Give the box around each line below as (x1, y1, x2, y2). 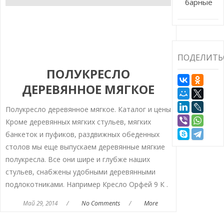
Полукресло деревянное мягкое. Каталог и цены (5, 104, 171, 114)
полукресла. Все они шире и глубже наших (5, 154, 150, 164)
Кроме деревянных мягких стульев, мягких (5, 117, 151, 127)
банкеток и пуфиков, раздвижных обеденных (5, 129, 159, 139)
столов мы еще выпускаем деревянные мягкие (5, 142, 165, 152)
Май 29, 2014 (22, 199, 57, 207)
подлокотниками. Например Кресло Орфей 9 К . (5, 179, 170, 189)
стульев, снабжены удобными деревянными (5, 167, 155, 177)
